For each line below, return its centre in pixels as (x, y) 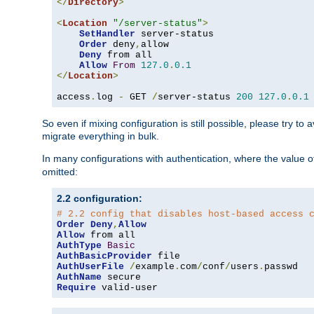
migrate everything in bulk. (101, 136)
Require (76, 288)
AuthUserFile (90, 267)
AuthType (79, 246)
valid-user (127, 288)
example (155, 267)
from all (127, 55)
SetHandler (107, 34)
